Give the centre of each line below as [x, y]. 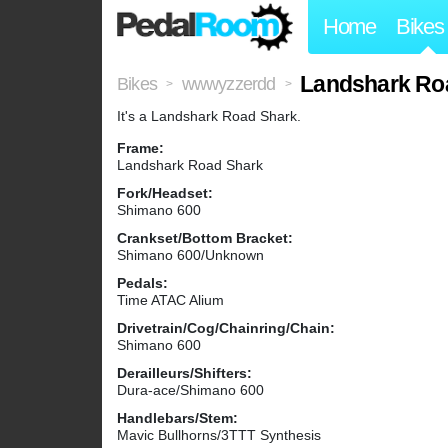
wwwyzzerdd [228, 84]
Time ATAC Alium [170, 300]
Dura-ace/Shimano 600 [190, 390]
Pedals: [142, 283]
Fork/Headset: [165, 193]
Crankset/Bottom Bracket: [205, 238]
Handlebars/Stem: [177, 418]
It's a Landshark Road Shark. [209, 116]
